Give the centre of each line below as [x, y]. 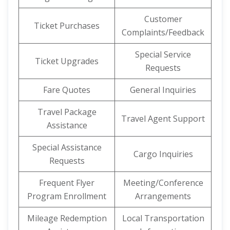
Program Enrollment [67, 196]
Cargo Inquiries [163, 154]
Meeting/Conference [163, 183]
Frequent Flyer [67, 183]
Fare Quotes [67, 90]
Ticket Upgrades [67, 61]
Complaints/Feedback [163, 32]
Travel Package [67, 112]
